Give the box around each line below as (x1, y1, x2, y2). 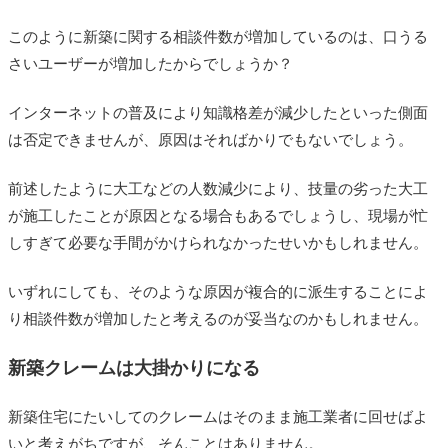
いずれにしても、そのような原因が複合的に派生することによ (8, 283, 428, 300)
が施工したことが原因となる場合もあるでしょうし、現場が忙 (8, 207, 428, 224)
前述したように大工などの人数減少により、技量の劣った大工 (8, 180, 428, 197)
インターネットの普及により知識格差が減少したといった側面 (8, 104, 428, 121)
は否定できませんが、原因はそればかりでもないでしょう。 (8, 131, 413, 148)
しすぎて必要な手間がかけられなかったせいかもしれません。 (8, 234, 428, 251)
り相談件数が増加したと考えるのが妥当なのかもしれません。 (8, 310, 428, 327)
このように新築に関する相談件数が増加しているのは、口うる (8, 28, 428, 45)
